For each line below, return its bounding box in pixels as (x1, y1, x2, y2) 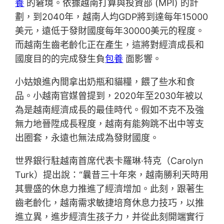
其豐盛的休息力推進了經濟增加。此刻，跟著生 (15, 183, 204, 194)
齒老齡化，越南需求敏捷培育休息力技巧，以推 (15, 197, 204, 208)
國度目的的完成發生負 (15, 53, 105, 64)
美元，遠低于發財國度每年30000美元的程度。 (15, 25, 205, 36)
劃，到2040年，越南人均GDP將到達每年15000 (15, 11, 208, 22)
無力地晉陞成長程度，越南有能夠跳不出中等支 (15, 118, 204, 129)
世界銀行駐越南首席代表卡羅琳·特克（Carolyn (15, 155, 204, 166)
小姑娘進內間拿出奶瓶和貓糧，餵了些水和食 (15, 76, 195, 87)
